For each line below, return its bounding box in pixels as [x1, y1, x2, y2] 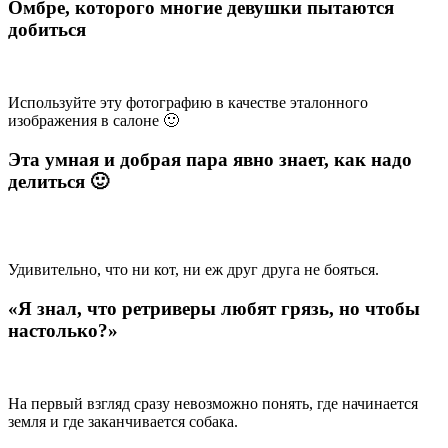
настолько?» [8, 320, 118, 342]
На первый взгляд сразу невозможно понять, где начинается [8, 394, 418, 412]
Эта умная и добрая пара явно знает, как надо [8, 148, 412, 170]
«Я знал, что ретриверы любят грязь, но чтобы [8, 298, 420, 320]
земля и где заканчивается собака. [8, 412, 238, 430]
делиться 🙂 [8, 170, 109, 192]
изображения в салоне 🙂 [8, 112, 179, 129]
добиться [8, 19, 86, 41]
